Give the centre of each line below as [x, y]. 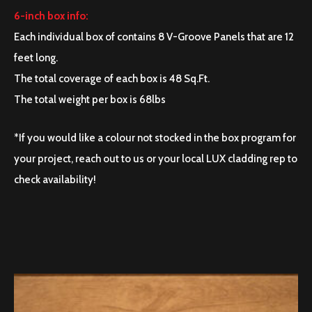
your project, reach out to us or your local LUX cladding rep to [156, 159]
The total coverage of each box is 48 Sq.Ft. [112, 79]
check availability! [55, 180]
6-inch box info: [51, 16]
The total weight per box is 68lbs [90, 100]
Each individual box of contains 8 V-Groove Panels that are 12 [154, 37]
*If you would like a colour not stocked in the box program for [155, 138]
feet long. [36, 58]
